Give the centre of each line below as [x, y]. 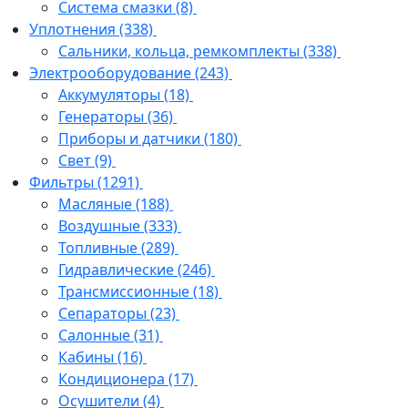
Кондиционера [113, 379]
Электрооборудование [112, 73]
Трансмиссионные [126, 292]
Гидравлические [118, 270]
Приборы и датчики [131, 139]
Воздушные [101, 226]
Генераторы [103, 117]
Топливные [100, 248]
